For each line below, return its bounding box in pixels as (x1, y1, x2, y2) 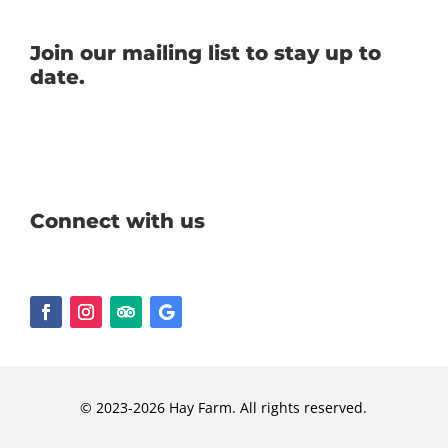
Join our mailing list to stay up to (30, 40, 381, 65)
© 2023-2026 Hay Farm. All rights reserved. (80, 397, 368, 417)
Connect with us (30, 208, 205, 233)
